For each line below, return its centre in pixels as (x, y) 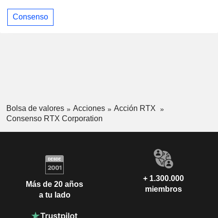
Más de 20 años (54, 184)
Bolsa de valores (35, 108)
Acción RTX (136, 108)
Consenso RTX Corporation (54, 118)
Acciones (89, 108)
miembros (163, 189)
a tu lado (54, 195)
